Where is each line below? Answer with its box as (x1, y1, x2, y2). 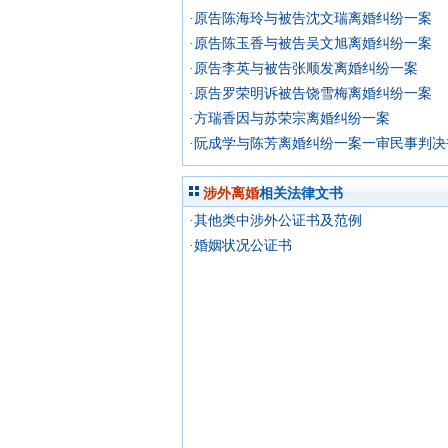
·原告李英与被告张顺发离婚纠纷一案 (189, 61, 418, 76)
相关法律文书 (259, 186, 343, 201)
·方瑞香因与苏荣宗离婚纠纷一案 (189, 111, 390, 126)
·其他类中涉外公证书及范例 (189, 213, 362, 228)
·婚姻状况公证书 (189, 238, 292, 253)
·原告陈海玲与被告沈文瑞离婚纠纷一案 (189, 11, 432, 26)
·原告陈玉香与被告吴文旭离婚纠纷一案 (189, 36, 432, 51)
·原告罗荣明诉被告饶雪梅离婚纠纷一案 (189, 86, 432, 101)
